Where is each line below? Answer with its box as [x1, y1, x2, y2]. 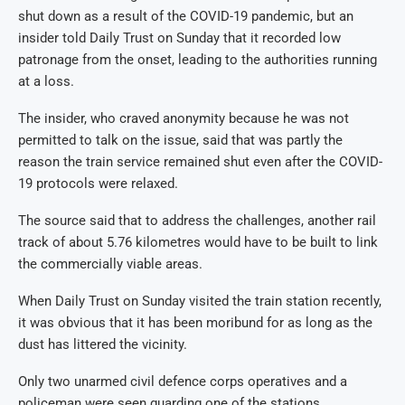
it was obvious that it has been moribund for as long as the [18, 315, 372, 332]
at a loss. [18, 73, 74, 90]
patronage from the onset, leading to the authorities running [18, 52, 377, 69]
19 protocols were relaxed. [18, 175, 178, 193]
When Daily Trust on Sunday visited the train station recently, [18, 293, 381, 310]
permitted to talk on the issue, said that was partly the [18, 132, 343, 149]
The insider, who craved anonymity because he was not [18, 110, 349, 127]
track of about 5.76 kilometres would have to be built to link [18, 234, 378, 251]
